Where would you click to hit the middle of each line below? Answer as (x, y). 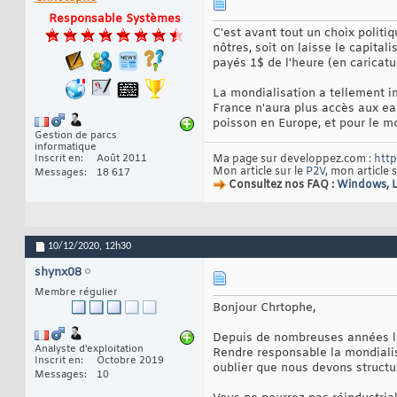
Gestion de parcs (76, 136)
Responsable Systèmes (114, 19)
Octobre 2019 (130, 361)
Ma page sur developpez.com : (293, 160)
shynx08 (58, 273)
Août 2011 (122, 159)
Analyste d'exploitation (89, 350)
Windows (362, 186)
